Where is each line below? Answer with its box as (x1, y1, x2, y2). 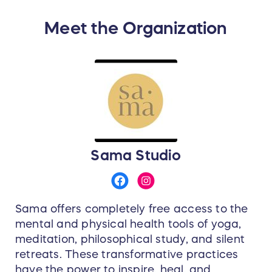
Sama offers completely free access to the (15, 203, 248, 215)
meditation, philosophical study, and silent (15, 234, 245, 245)
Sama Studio (90, 148, 182, 163)
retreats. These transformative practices (15, 249, 239, 260)
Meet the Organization (44, 19, 228, 37)
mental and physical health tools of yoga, (15, 219, 242, 230)
